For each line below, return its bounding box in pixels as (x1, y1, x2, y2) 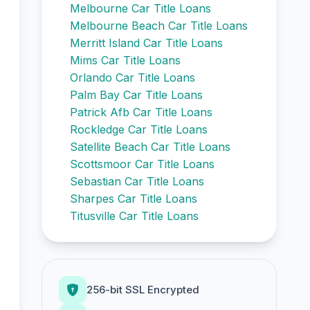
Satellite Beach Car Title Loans (70, 140, 230, 154)
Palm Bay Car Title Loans (70, 88, 203, 102)
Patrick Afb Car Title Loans (70, 105, 212, 119)
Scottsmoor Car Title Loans (70, 157, 215, 171)
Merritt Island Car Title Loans (70, 36, 223, 50)
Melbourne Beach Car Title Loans (70, 19, 248, 33)
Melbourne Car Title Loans (70, 1, 211, 15)
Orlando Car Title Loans (70, 71, 195, 84)
